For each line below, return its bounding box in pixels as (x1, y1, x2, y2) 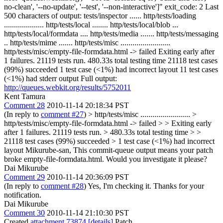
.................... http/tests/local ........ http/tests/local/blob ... (4, 20, 178, 29)
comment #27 (41, 110, 84, 118)
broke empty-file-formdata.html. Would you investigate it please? (4, 154, 207, 163)
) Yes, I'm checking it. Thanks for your (84, 181, 204, 190)
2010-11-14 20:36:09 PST (47, 172, 129, 181)
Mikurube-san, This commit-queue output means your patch (23, 145, 213, 154)
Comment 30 (4, 208, 45, 217)
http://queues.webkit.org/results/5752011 (4, 83, 131, 92)
